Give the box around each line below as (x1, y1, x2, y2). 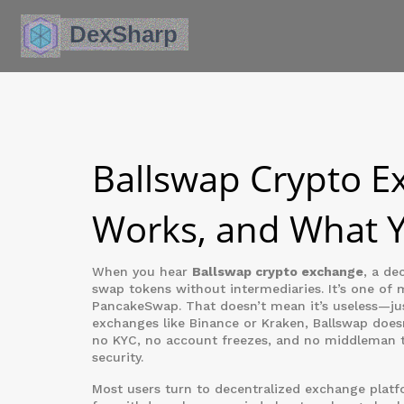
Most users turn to (92, 381, 215, 396)
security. (92, 350, 143, 364)
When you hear (92, 264, 192, 279)
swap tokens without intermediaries (92, 281, 321, 296)
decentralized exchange (215, 381, 365, 396)
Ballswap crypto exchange (192, 264, 363, 279)
